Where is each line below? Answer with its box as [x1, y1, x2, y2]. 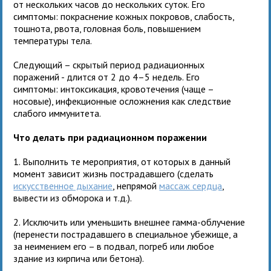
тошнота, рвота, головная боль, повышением [13, 22, 201, 34]
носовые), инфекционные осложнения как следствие [13, 94, 232, 107]
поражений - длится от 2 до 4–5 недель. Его [13, 70, 200, 83]
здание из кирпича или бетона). [13, 252, 145, 264]
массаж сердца [159, 179, 223, 192]
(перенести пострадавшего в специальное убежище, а [13, 227, 238, 240]
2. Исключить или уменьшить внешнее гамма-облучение [13, 215, 246, 228]
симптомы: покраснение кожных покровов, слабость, [13, 10, 235, 22]
